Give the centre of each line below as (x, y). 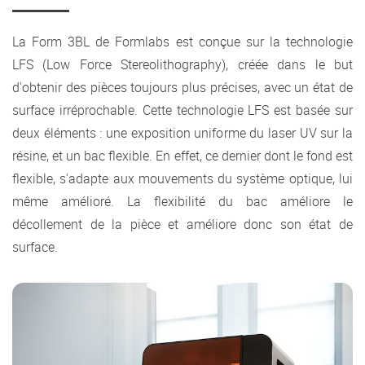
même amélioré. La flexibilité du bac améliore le (182, 202)
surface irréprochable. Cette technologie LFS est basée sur (182, 110)
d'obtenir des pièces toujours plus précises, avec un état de (182, 88)
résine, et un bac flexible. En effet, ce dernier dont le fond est (182, 156)
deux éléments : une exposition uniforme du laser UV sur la (182, 133)
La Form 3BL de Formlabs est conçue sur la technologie (182, 42)
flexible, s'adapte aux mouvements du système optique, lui (182, 179)
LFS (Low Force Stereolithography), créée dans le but (182, 65)
